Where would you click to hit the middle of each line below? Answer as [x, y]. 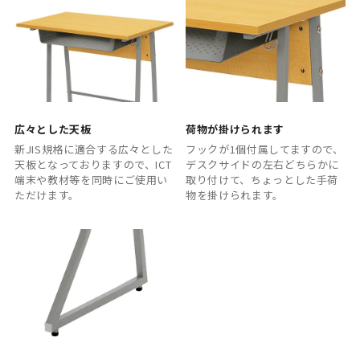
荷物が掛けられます [235, 129]
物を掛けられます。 [235, 195]
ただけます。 [47, 195]
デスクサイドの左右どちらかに [263, 165]
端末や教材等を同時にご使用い [92, 180]
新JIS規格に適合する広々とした [94, 149]
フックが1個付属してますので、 [265, 149]
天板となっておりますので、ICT [93, 165]
